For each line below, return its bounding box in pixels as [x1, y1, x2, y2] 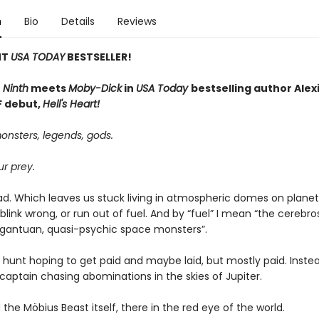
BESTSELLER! [64, 50, 132, 64]
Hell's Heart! [42, 97, 100, 111]
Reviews [117, 14, 157, 28]
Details [61, 14, 95, 28]
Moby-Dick [68, 81, 122, 95]
